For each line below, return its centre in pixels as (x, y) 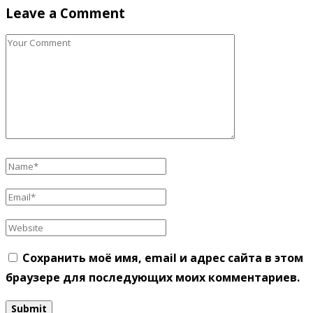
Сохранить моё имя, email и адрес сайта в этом (163, 258)
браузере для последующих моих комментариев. (153, 278)
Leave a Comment (65, 13)
